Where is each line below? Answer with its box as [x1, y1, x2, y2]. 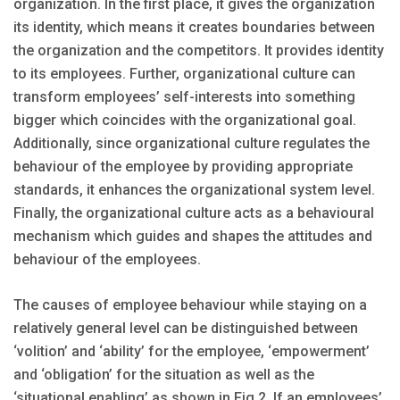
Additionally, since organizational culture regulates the [13, 135, 370, 153]
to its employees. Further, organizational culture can [13, 65, 355, 83]
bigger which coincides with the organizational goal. [13, 112, 356, 129]
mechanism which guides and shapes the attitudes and [13, 228, 372, 246]
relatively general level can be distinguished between [13, 320, 358, 337]
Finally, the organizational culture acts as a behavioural [13, 204, 374, 222]
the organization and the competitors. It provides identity [13, 42, 384, 60]
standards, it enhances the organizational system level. [13, 181, 375, 199]
